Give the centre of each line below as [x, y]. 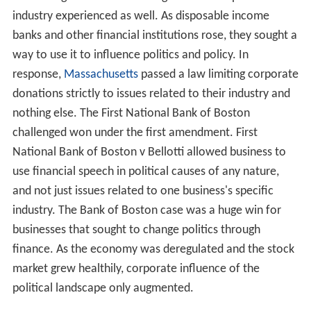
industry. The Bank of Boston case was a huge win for [146, 210]
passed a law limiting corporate [218, 74]
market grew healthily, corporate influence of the [136, 269]
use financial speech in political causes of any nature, [145, 171]
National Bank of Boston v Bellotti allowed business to [149, 152]
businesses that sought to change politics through [136, 230]
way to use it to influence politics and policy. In [130, 55]
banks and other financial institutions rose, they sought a [154, 35]
